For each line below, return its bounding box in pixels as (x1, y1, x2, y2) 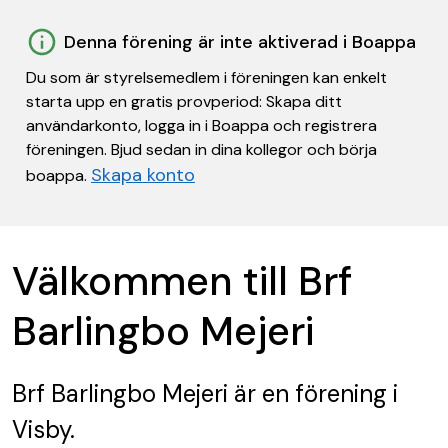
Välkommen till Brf (12, 255, 352, 307)
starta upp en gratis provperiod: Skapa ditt (26, 91, 342, 112)
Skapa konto (91, 163, 195, 187)
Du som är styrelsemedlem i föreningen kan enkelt (26, 67, 387, 88)
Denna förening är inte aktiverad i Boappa (64, 30, 416, 54)
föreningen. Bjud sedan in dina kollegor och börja (26, 139, 377, 160)
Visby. (12, 414, 75, 445)
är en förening (228, 378, 387, 409)
